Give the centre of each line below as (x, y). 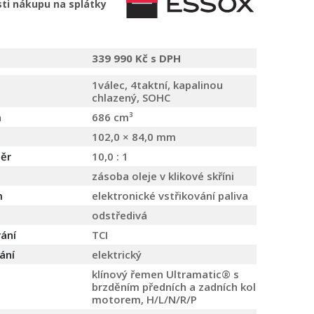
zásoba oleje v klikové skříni (163, 176)
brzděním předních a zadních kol (174, 287)
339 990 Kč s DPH (136, 59)
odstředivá (120, 216)
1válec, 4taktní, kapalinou (157, 85)
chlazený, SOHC (131, 98)
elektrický (117, 255)
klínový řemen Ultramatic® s (165, 274)
